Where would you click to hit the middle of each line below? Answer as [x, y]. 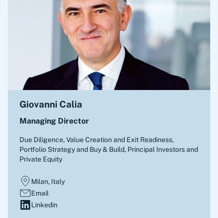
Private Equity [41, 159]
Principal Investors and [163, 149]
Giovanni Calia [51, 104]
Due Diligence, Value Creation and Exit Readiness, [97, 140]
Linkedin [44, 205]
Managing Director [54, 121]
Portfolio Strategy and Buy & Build [72, 149]
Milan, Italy [48, 182]
